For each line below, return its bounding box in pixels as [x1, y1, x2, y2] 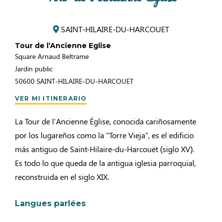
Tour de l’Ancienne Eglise [15, 41, 111, 50]
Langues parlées [15, 199, 86, 208]
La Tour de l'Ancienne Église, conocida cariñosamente [15, 116, 196, 126]
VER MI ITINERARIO [15, 95, 87, 102]
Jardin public [15, 64, 53, 73]
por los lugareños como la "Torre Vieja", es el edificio [15, 130, 194, 140]
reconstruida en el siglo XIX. [15, 171, 109, 182]
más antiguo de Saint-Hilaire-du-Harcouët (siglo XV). [15, 144, 194, 154]
